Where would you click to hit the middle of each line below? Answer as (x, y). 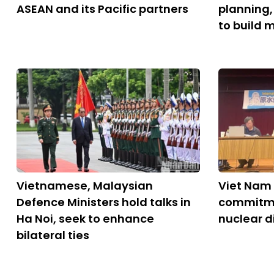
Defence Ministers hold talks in (104, 202)
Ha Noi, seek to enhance (85, 219)
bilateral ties (53, 235)
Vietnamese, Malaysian (85, 186)
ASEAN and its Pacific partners (102, 9)
